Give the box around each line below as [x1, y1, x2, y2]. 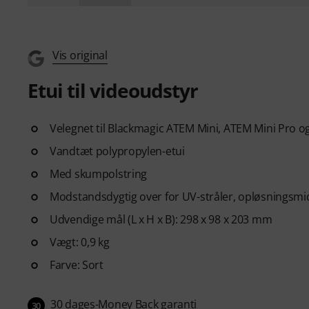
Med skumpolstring [50, 166, 148, 181]
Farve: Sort [50, 257, 103, 272]
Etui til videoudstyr [28, 77, 198, 103]
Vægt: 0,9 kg [50, 235, 110, 250]
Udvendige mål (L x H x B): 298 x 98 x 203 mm [50, 212, 272, 227]
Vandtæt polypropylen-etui [50, 143, 185, 159]
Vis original [52, 48, 108, 63]
